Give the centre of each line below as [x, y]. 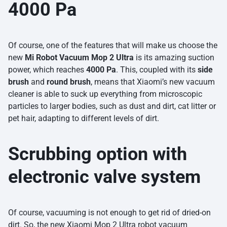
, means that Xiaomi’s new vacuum [153, 82]
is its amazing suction [175, 58]
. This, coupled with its [157, 70]
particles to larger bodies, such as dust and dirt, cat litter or [112, 106]
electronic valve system [104, 177]
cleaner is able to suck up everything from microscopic [105, 94]
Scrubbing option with [98, 154]
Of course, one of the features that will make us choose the [113, 46]
